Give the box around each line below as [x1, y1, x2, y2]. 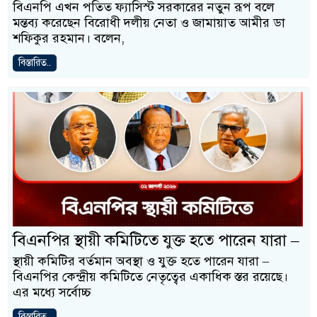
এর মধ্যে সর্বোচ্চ [13, 284, 91, 300]
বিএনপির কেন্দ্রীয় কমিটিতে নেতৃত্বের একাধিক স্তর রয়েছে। [13, 269, 288, 284]
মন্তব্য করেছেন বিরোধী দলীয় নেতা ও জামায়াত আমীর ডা [13, 15, 285, 30]
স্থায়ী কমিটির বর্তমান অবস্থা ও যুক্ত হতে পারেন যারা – [13, 253, 269, 269]
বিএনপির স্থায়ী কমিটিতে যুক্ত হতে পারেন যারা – [13, 230, 299, 250]
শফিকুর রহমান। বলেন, [13, 30, 125, 46]
